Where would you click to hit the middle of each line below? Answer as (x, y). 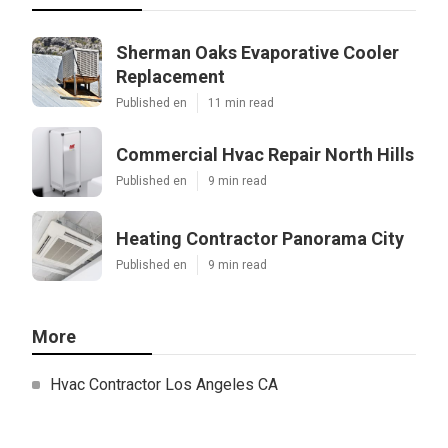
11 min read (241, 102)
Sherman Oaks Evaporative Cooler (258, 52)
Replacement (171, 76)
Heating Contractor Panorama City (260, 238)
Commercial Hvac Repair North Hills (265, 154)
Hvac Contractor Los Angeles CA (164, 384)
